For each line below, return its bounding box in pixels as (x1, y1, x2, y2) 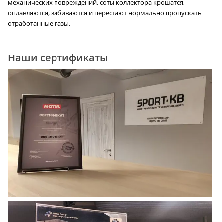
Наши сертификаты (8, 51, 108, 65)
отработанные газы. (8, 19, 70, 28)
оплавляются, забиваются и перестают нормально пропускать (8, 9, 202, 18)
